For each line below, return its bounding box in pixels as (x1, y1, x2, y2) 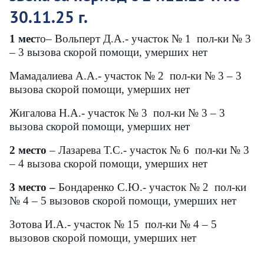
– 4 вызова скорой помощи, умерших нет (9, 157, 207, 170)
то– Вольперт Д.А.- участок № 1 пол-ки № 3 (35, 32, 251, 45)
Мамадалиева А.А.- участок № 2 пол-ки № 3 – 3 (9, 70, 242, 82)
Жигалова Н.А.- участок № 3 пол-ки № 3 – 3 (9, 107, 225, 119)
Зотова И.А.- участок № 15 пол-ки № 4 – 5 (9, 218, 217, 230)
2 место (9, 144, 47, 156)
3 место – (9, 181, 55, 193)
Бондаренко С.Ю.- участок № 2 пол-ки (55, 181, 246, 193)
